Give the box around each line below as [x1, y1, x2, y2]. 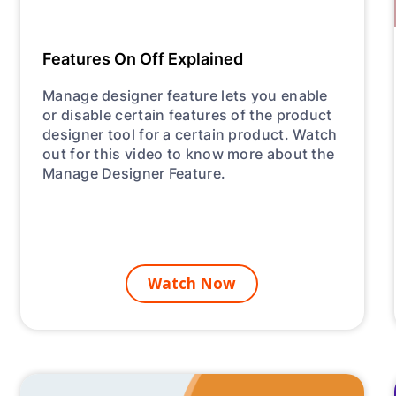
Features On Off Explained [42, 46, 244, 70]
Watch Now [148, 272, 237, 293]
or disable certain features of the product [42, 103, 332, 125]
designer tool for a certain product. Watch [42, 123, 338, 144]
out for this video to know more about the [42, 142, 335, 164]
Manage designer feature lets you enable [42, 84, 328, 105]
